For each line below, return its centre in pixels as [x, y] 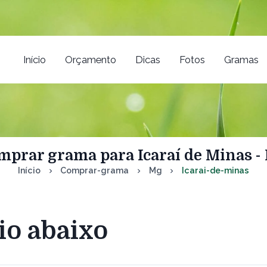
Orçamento [90, 59]
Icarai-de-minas [215, 170]
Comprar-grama [95, 170]
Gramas [241, 59]
